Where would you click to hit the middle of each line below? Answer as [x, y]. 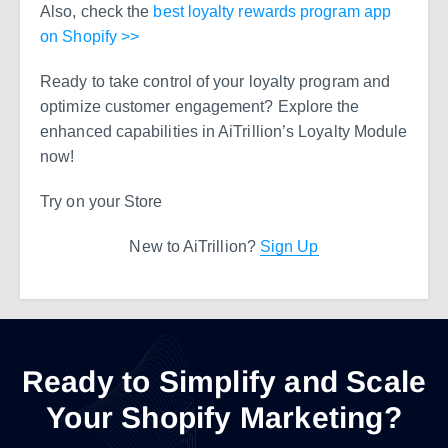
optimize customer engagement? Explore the [200, 106]
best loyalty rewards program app [272, 11]
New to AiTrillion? [194, 246]
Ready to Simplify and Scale [224, 381]
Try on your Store [101, 201]
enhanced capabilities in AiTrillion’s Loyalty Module [224, 131]
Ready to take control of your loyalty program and [215, 81]
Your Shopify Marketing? [224, 417]
